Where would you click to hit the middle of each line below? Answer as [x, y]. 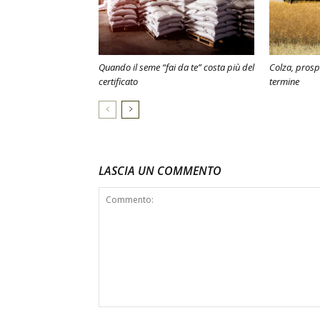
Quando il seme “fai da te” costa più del [176, 67]
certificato [118, 81]
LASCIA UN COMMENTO [160, 171]
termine [284, 81]
